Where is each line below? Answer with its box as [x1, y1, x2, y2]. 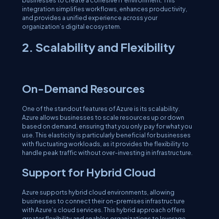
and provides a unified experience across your [22, 14, 157, 22]
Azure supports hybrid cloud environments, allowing [22, 188, 175, 196]
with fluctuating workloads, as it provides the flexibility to [22, 140, 189, 148]
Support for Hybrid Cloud [22, 165, 155, 179]
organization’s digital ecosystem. [22, 22, 121, 30]
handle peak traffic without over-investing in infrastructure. [22, 149, 193, 156]
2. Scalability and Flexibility [22, 40, 175, 54]
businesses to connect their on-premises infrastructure [22, 197, 185, 205]
